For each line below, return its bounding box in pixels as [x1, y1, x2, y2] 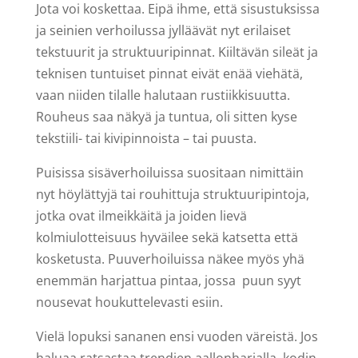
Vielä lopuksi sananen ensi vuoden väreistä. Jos [35, 328, 318, 346]
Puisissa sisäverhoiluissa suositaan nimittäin [35, 164, 304, 182]
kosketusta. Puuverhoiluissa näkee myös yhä [35, 250, 304, 268]
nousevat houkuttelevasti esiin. [35, 293, 223, 312]
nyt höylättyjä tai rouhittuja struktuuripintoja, [35, 185, 309, 204]
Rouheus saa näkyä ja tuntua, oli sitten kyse [35, 108, 297, 126]
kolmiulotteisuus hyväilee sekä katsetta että [35, 229, 298, 247]
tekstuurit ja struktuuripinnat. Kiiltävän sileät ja [35, 43, 318, 62]
